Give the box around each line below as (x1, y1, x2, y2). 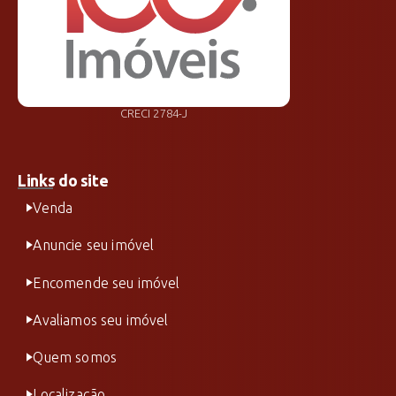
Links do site (18, 171, 109, 190)
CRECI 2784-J (119, 106, 188, 119)
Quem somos (33, 348, 118, 365)
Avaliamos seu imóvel (33, 311, 169, 328)
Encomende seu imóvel (33, 274, 180, 291)
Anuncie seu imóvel (33, 237, 155, 254)
